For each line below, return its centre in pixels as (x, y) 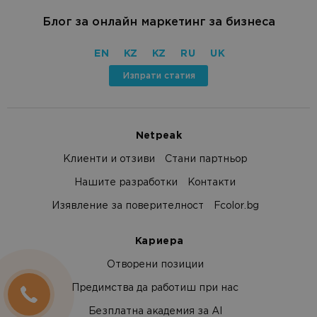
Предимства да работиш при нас (155, 288)
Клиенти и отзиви (109, 159)
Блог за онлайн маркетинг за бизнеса (158, 21)
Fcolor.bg (236, 206)
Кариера (158, 241)
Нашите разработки (126, 183)
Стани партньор (206, 159)
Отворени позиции (155, 265)
